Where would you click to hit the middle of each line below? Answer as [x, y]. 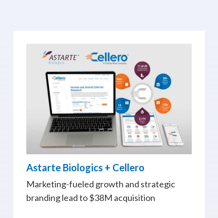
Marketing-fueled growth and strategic [100, 184]
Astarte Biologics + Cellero [85, 167]
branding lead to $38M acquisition [91, 197]
